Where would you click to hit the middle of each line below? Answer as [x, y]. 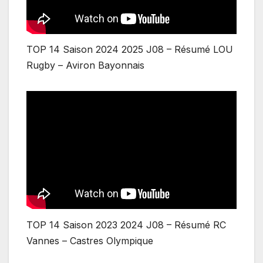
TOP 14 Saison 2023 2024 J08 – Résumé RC [126, 225]
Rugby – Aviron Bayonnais [85, 65]
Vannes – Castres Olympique [90, 240]
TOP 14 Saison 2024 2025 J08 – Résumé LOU [130, 50]
